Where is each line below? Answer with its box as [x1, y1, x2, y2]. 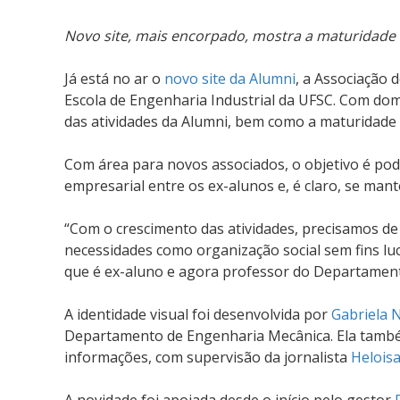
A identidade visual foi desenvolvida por [64, 304, 331, 324]
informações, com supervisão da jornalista [64, 347, 351, 367]
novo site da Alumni [164, 69, 296, 88]
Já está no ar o [64, 69, 164, 88]
